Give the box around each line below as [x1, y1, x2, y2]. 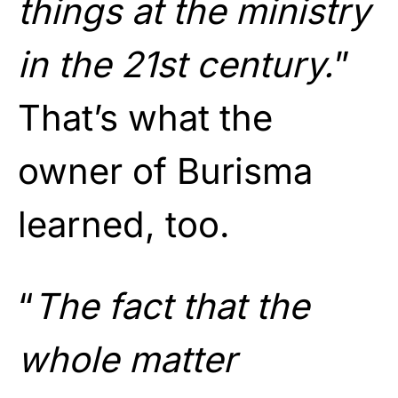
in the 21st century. [18, 42, 334, 86]
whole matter [18, 337, 236, 381]
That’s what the [18, 95, 273, 139]
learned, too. [18, 202, 230, 246]
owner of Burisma [18, 148, 313, 193]
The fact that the [34, 283, 309, 328]
